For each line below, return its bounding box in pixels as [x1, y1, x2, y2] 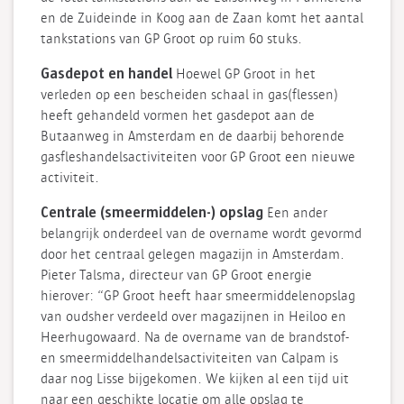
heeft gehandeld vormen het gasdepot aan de [41, 108, 315, 124]
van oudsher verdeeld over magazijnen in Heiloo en [41, 309, 346, 325]
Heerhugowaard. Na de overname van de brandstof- [41, 330, 349, 345]
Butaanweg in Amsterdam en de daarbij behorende [41, 129, 344, 144]
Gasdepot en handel [41, 65, 172, 84]
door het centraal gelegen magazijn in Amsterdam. [41, 247, 344, 262]
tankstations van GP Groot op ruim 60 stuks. [41, 32, 302, 47]
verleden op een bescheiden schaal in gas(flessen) [41, 87, 338, 103]
